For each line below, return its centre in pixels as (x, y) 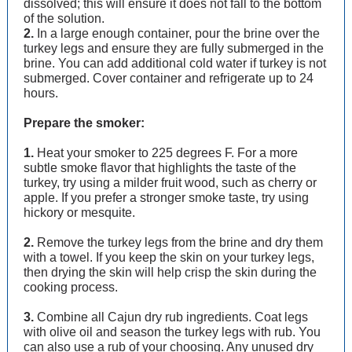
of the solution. (64, 18)
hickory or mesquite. (79, 213)
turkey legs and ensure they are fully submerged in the (174, 48)
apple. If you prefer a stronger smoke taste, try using (166, 198)
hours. (41, 93)
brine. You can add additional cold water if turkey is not (175, 63)
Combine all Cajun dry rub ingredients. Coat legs (171, 317)
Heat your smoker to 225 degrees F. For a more (166, 153)
